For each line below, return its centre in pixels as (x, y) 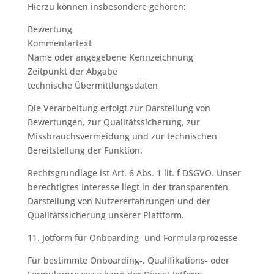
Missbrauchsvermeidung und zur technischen (122, 136)
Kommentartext (59, 43)
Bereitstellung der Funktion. (85, 150)
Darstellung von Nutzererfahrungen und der (119, 201)
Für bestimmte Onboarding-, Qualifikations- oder (128, 260)
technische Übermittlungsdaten (92, 85)
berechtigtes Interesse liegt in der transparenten (128, 187)
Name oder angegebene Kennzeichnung (110, 57)
